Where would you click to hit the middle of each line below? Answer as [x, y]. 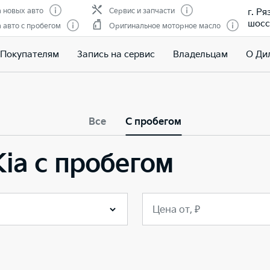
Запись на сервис [116, 54]
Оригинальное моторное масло [165, 27]
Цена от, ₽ [176, 210]
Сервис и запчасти [142, 11]
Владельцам [200, 54]
